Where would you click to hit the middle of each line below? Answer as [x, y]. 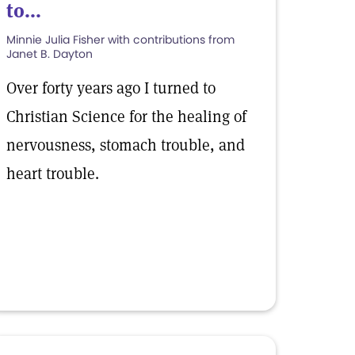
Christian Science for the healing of [126, 116]
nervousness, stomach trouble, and [126, 145]
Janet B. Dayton [50, 54]
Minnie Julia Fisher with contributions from [120, 40]
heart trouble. [53, 174]
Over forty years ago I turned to [111, 88]
